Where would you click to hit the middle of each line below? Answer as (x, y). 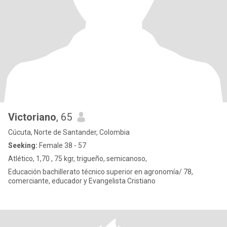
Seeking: (23, 145)
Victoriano (32, 117)
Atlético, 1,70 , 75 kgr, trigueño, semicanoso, (78, 159)
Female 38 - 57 (62, 145)
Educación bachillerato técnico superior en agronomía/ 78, (101, 172)
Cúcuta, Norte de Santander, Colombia (69, 132)
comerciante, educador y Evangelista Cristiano (82, 181)
